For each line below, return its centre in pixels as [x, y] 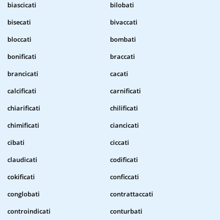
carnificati [125, 91]
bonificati [22, 57]
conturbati [126, 211]
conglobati [24, 194]
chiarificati [24, 108]
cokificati [21, 177]
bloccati [19, 40]
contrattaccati [132, 194]
